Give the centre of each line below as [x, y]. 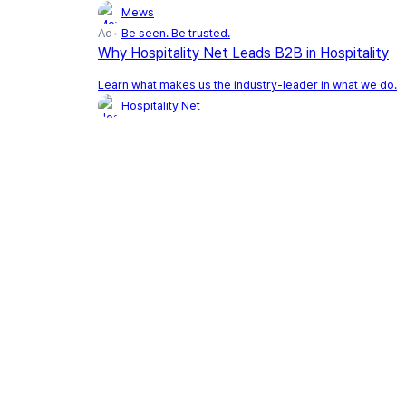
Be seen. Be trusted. [176, 33]
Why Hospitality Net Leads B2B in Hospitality [243, 53]
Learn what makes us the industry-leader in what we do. [247, 84]
